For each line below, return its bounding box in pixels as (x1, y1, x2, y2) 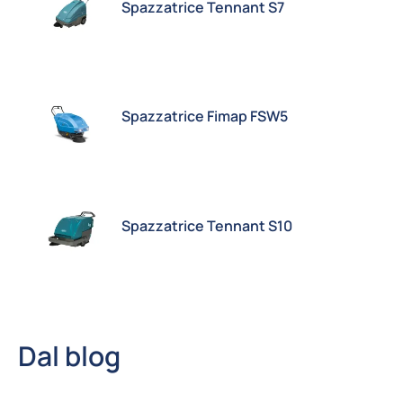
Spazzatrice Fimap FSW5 (121, 106, 289, 127)
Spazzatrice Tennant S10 (121, 215, 293, 236)
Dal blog (17, 337, 121, 375)
